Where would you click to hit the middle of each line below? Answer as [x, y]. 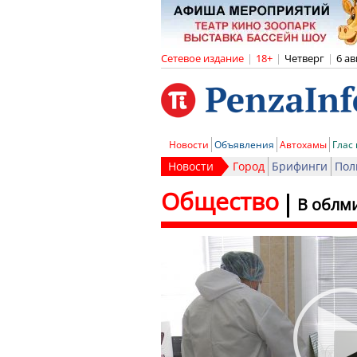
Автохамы [303, 145]
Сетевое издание [202, 58]
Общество [220, 201]
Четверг [304, 58]
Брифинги [300, 166]
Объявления [244, 145]
